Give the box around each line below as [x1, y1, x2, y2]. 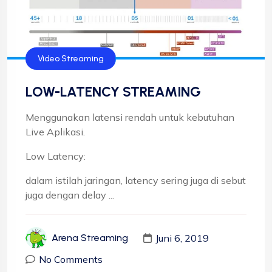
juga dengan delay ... [25, 189, 114, 202]
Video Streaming [38, 53, 104, 64]
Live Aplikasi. [25, 126, 85, 138]
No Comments [39, 253, 103, 266]
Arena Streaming [52, 232, 128, 244]
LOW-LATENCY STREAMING [25, 83, 201, 101]
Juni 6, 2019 [155, 231, 209, 244]
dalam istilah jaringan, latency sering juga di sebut [25, 174, 246, 187]
